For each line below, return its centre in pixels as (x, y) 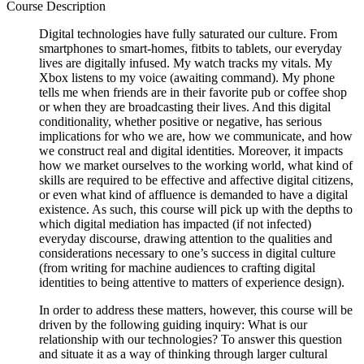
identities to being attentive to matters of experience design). (192, 282)
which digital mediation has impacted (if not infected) (175, 223)
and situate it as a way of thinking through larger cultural (183, 353)
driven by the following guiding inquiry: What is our (173, 324)
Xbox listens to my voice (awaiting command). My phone (187, 77)
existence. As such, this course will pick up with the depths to (196, 209)
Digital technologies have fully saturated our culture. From (188, 33)
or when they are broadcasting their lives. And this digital (185, 106)
